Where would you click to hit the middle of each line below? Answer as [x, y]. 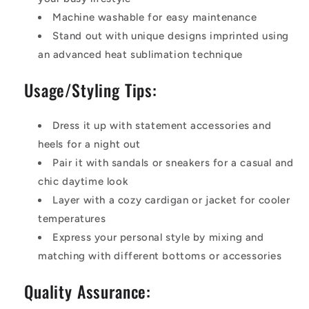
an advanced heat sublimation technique [140, 55]
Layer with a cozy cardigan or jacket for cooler [171, 200]
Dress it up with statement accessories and [162, 125]
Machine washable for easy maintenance [155, 18]
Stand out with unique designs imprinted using [171, 36]
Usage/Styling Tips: [91, 90]
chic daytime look [83, 181]
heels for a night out [89, 144]
